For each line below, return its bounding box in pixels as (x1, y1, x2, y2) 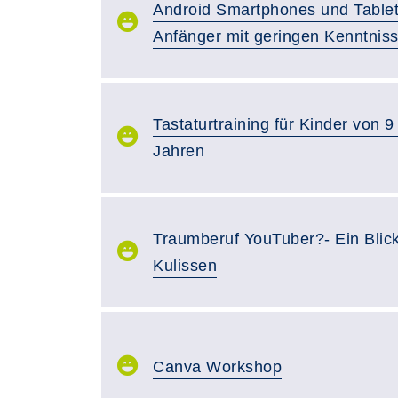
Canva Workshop (153, 358, 282, 376)
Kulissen (153, 257, 217, 275)
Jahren (153, 142, 204, 160)
